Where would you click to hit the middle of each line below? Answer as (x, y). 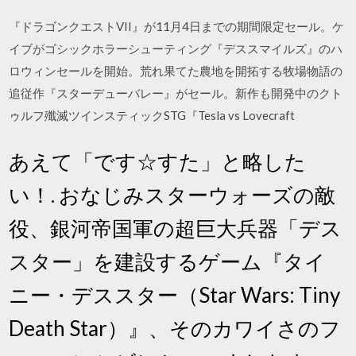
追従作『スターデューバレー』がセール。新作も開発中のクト (176, 93)
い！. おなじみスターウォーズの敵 (172, 194)
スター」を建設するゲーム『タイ (168, 261)
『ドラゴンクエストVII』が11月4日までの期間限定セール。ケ (177, 26)
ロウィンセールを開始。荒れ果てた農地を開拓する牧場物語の (176, 71)
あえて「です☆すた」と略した (158, 161)
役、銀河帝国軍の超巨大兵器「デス (176, 228)
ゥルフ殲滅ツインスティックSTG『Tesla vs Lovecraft (152, 115)
